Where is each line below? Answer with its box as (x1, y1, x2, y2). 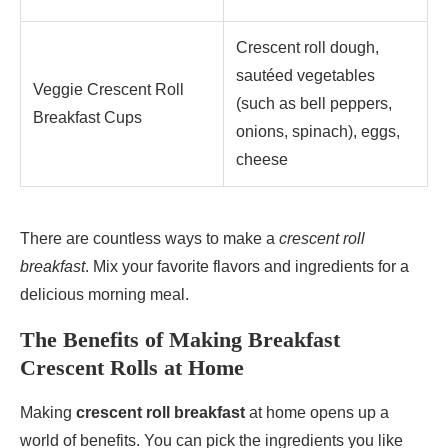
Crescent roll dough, (236, 39, 379, 57)
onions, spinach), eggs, (236, 123, 400, 141)
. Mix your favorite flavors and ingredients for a (85, 258, 409, 276)
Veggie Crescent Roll (33, 81, 184, 99)
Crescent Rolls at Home (20, 355, 244, 381)
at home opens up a (245, 404, 389, 422)
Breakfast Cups (33, 109, 142, 127)
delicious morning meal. (20, 286, 189, 304)
